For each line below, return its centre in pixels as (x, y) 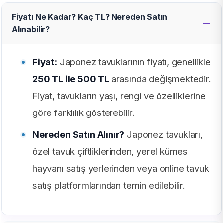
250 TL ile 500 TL (71, 79)
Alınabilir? (31, 30)
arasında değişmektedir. (160, 79)
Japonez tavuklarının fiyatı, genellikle (134, 62)
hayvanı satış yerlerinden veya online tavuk (121, 168)
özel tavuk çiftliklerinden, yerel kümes (110, 152)
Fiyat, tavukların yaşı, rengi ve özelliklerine (119, 96)
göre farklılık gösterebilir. (84, 113)
